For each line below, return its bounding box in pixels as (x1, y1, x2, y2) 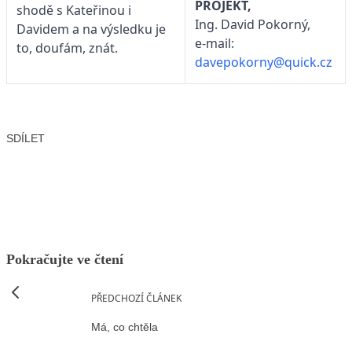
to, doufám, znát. (16, 39, 124, 57)
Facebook (28, 152, 86, 170)
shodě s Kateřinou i (16, 2, 131, 20)
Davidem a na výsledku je (16, 20, 166, 38)
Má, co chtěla (91, 321, 158, 334)
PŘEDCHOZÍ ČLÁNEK (91, 291, 181, 305)
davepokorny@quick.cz (195, 53, 332, 71)
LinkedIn (137, 152, 188, 170)
